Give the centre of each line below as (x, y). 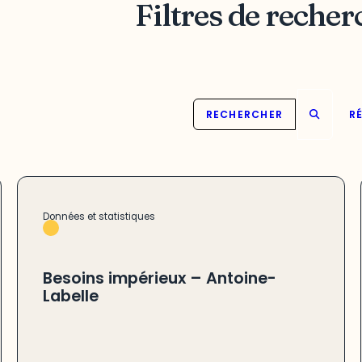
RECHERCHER (244, 115)
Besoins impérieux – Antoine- (159, 279)
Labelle (70, 297)
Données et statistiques (99, 216)
